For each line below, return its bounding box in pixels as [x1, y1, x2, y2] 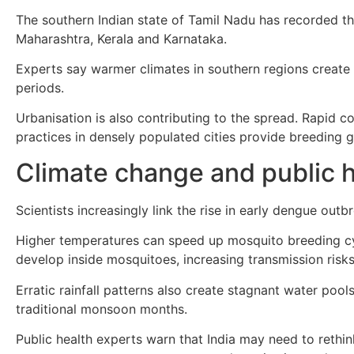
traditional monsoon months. [16, 300, 187, 317]
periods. [16, 79, 64, 96]
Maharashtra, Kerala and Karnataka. [16, 30, 227, 47]
